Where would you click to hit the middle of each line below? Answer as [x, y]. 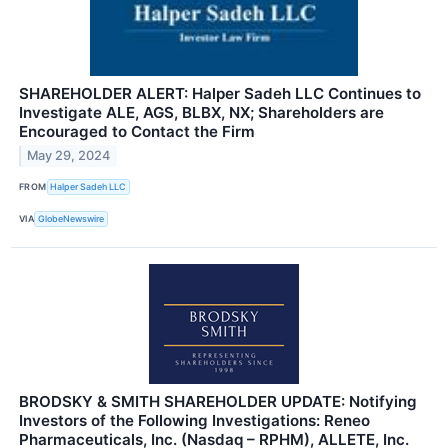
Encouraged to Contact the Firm [137, 131]
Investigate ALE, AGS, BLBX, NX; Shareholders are [201, 112]
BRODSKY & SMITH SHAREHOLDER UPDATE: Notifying [218, 402]
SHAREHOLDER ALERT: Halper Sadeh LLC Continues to [220, 93]
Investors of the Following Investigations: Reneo [194, 421]
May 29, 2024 [69, 156]
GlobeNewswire [71, 219]
